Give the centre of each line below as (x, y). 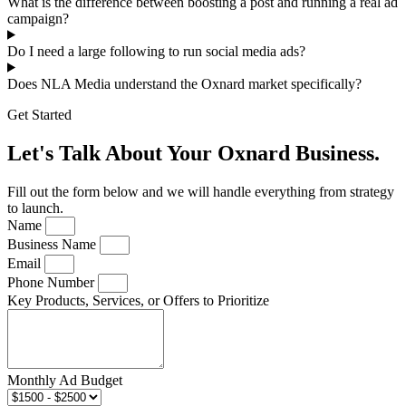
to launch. (35, 208)
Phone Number (53, 282)
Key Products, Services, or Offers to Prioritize (138, 300)
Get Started (39, 114)
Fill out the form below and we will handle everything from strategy (201, 191)
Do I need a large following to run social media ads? (156, 51)
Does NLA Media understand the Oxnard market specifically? (184, 83)
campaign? (38, 18)
